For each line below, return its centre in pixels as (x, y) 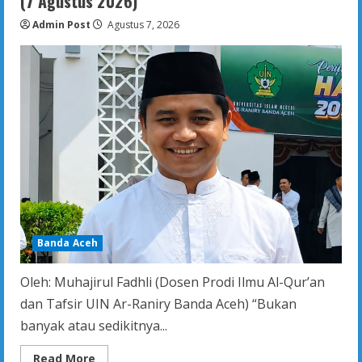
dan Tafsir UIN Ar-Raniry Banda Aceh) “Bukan (158, 304)
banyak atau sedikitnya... (94, 326)
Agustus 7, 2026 (142, 25)
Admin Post (61, 25)
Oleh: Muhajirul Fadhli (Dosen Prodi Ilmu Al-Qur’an (173, 282)
